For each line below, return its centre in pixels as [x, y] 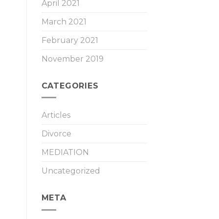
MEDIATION [65, 153]
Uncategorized [71, 171]
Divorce [56, 134]
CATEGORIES [70, 86]
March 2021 [64, 22]
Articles [56, 115]
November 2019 [72, 59]
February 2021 [70, 40]
